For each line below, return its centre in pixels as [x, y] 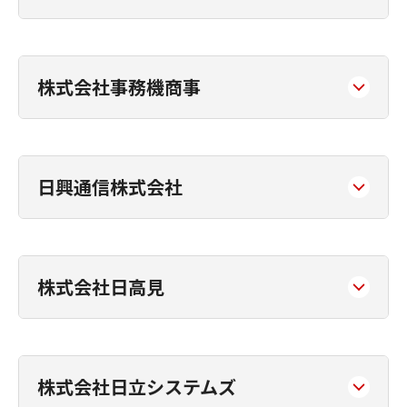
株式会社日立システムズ [137, 387]
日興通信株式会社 [110, 187]
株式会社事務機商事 [119, 87]
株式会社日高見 [101, 287]
